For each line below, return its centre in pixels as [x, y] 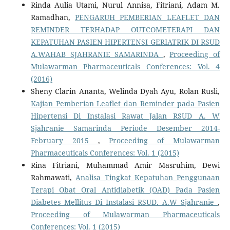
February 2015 [64, 140]
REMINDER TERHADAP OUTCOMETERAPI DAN [125, 29]
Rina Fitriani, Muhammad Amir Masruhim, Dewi [125, 165]
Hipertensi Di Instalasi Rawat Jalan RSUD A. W [125, 116]
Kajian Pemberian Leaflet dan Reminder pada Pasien [125, 103]
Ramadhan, [53, 17]
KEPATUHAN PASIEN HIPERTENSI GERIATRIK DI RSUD [125, 42]
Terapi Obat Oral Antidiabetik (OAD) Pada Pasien [125, 189]
